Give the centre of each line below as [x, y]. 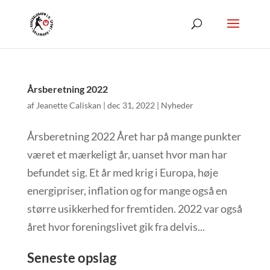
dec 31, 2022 [131, 105]
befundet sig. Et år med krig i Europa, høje [122, 172]
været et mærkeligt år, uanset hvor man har [127, 154]
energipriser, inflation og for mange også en [127, 190]
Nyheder [177, 105]
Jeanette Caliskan [68, 105]
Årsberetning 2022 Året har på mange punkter [134, 136]
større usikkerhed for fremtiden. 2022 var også [134, 209]
